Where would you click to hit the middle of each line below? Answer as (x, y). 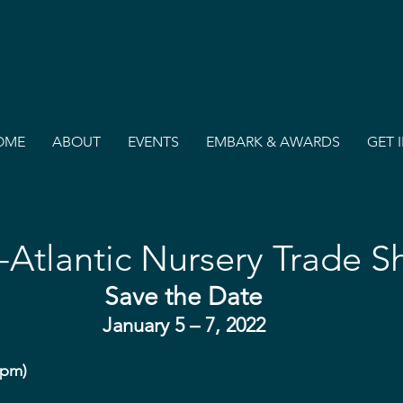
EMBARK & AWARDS (273, 142)
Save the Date (184, 296)
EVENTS (153, 142)
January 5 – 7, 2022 (184, 325)
